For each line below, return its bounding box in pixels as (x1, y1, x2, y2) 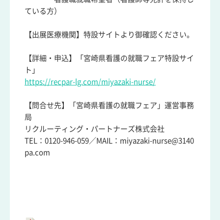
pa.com (25, 149, 50, 156)
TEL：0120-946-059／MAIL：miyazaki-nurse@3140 (25, 137, 194, 144)
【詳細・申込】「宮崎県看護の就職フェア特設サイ (25, 55, 194, 62)
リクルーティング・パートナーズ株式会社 (25, 125, 165, 133)
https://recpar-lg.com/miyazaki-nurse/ (25, 78, 156, 85)
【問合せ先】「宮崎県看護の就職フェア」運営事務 (25, 102, 194, 109)
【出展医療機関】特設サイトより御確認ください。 (25, 31, 194, 38)
